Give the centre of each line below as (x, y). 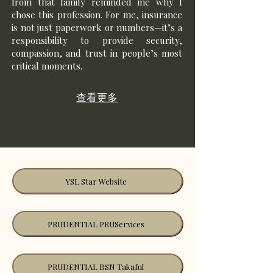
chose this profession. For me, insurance (97, 15)
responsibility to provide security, (97, 40)
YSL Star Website (96, 181)
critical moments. (47, 66)
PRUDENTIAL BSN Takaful (96, 266)
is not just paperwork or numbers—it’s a (97, 27)
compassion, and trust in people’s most (97, 53)
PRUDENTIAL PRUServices (96, 224)
